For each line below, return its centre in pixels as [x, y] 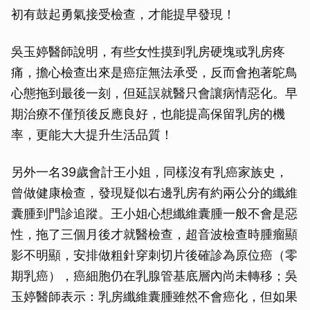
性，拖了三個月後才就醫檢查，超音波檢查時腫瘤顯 [154, 234]
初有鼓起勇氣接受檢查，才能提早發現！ [123, 14]
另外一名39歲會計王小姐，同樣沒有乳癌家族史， [149, 172]
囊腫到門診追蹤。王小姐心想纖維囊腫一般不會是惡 [154, 213]
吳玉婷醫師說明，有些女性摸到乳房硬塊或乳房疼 [148, 51]
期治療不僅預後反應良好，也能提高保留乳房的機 [148, 113]
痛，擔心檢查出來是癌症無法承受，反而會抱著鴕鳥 [154, 72]
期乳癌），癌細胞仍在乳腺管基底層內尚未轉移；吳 [154, 275]
